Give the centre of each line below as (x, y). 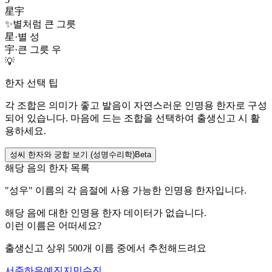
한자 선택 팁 (32, 83)
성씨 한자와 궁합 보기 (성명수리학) (72, 155)
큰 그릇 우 (39, 50)
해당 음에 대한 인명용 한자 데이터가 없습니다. (106, 213)
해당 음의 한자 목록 (47, 168)
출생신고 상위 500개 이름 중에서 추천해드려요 (106, 248)
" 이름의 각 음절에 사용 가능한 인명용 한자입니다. (138, 191)
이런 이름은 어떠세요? (53, 226)
